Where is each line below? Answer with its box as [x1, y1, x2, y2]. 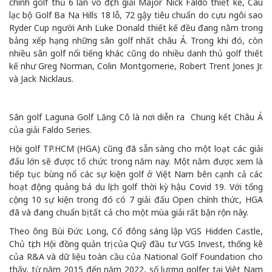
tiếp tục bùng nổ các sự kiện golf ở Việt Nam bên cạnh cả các [9, 168, 263, 180]
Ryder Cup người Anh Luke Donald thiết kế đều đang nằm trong [9, 22, 263, 34]
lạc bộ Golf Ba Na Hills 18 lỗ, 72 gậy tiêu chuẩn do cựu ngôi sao [9, 9, 263, 21]
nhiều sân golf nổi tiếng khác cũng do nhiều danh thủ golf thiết [9, 47, 263, 59]
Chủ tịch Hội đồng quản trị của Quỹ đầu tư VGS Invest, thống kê [9, 238, 263, 250]
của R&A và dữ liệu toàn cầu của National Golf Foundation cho [9, 251, 263, 263]
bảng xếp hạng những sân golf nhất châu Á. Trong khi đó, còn [9, 35, 263, 47]
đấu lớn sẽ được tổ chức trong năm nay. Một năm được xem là [9, 155, 263, 168]
